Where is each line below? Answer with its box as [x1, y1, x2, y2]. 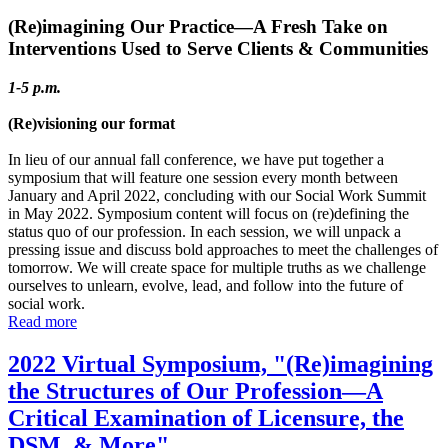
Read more [8, 313, 77, 331]
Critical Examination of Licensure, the [8, 404, 404, 431]
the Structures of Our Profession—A [8, 377, 383, 404]
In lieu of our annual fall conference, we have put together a [8, 151, 384, 169]
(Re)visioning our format [8, 115, 175, 133]
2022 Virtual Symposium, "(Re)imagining [8, 350, 433, 377]
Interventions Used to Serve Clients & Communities [8, 38, 428, 60]
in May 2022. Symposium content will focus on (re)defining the [8, 205, 409, 223]
